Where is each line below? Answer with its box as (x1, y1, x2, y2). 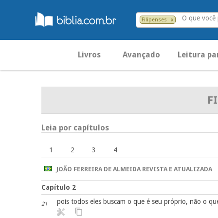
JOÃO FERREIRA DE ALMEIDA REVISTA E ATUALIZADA (52, 165, 212, 173)
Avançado (123, 50, 160, 59)
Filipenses (142, 17, 167, 23)
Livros (78, 50, 101, 59)
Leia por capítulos (41, 123, 109, 132)
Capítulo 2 (41, 183, 76, 191)
